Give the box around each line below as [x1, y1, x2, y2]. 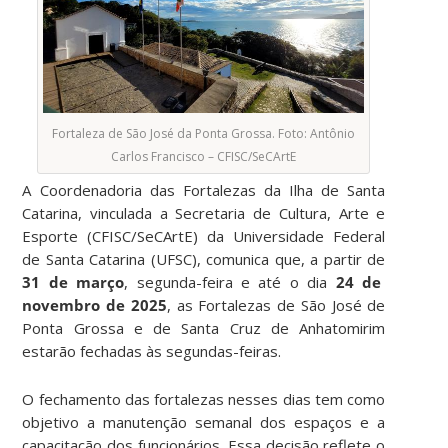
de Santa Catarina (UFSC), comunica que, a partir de [22, 248, 386, 269]
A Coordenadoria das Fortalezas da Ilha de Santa [22, 179, 386, 200]
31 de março [22, 271, 125, 292]
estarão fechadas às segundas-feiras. [22, 340, 282, 361]
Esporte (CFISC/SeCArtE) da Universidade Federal [22, 225, 386, 246]
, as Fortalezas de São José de [166, 294, 386, 315]
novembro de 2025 [22, 294, 167, 315]
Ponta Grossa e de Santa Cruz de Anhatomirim [22, 317, 386, 338]
